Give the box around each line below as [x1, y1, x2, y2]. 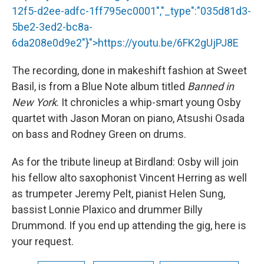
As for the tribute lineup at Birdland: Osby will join [12, 156, 239, 169]
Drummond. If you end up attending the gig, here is [12, 219, 246, 232]
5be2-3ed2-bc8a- [12, 21, 93, 34]
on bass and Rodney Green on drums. [12, 128, 186, 141]
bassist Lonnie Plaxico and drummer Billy [12, 203, 203, 216]
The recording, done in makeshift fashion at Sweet [12, 64, 247, 77]
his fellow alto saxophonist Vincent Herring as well [12, 171, 247, 184]
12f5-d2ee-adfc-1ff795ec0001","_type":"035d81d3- [12, 5, 251, 18]
